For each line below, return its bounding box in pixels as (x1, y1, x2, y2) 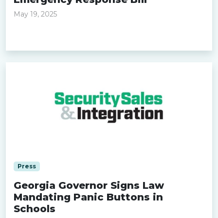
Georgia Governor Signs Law (14, 180, 164, 191)
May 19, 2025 (14, 9, 57, 18)
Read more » (14, 32, 64, 41)
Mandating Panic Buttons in (14, 191, 163, 203)
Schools (14, 203, 55, 215)
